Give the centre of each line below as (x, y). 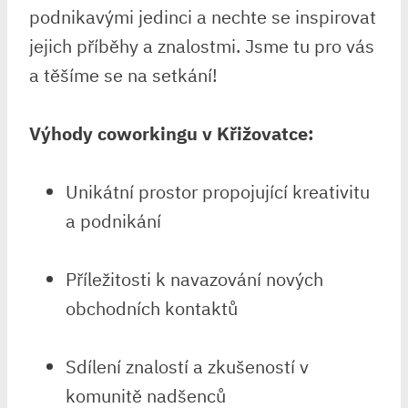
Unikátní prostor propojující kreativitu (218, 191)
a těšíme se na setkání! (123, 75)
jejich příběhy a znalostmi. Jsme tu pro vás (202, 46)
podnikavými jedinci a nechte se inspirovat (203, 16)
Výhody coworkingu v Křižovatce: (172, 133)
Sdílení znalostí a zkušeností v (187, 366)
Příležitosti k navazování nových (194, 279)
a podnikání (113, 220)
